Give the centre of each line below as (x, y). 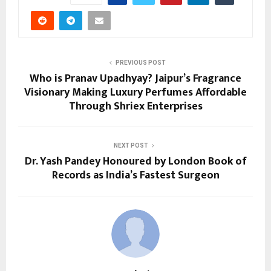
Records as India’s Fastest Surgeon (135, 175)
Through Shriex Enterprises (135, 106)
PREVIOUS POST (140, 63)
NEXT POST (131, 145)
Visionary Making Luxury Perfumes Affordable (135, 93)
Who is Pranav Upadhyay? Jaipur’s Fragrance (135, 79)
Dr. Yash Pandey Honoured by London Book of (135, 162)
